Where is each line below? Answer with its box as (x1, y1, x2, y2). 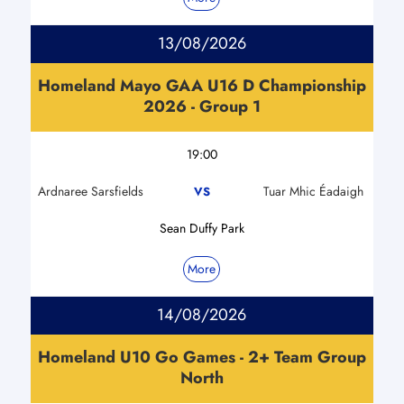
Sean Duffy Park (159, 218, 244, 237)
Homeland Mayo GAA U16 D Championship (37, 73, 366, 97)
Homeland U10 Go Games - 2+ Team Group (37, 344, 366, 369)
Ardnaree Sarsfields (37, 181, 143, 200)
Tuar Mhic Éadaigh (262, 181, 363, 200)
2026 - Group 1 (142, 94, 261, 118)
